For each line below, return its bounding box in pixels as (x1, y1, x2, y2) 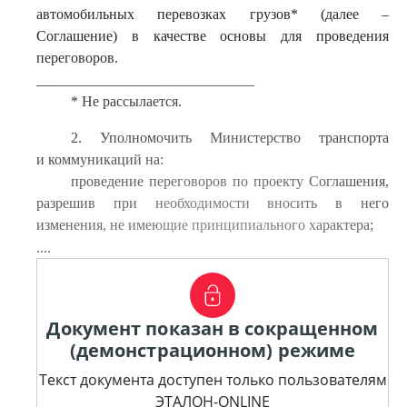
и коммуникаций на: (36, 152, 164, 167)
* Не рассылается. (70, 94, 182, 109)
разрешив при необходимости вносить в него (36, 195, 389, 211)
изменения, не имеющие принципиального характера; (36, 217, 373, 233)
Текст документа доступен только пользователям (38, 370, 387, 390)
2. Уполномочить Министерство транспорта (70, 130, 389, 145)
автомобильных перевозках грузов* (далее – (36, 6, 389, 22)
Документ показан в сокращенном (46, 316, 379, 341)
